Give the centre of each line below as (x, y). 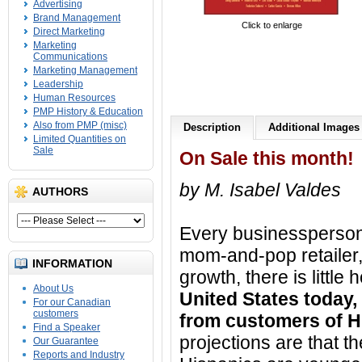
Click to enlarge (271, 25)
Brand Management (77, 18)
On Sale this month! (267, 158)
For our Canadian (72, 302)
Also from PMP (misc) (80, 125)
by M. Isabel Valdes (260, 190)
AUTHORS (60, 192)
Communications (70, 57)
